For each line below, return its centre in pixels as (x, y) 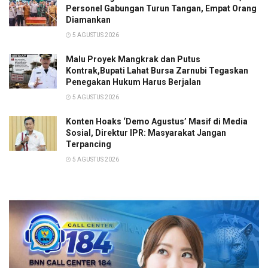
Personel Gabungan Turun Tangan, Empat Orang (161, 9)
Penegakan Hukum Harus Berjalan (133, 82)
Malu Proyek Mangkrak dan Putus (133, 60)
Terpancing (89, 144)
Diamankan (88, 20)
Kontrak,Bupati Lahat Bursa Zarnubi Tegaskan (157, 71)
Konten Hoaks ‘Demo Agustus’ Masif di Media (157, 122)
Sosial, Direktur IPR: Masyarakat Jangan (146, 133)
